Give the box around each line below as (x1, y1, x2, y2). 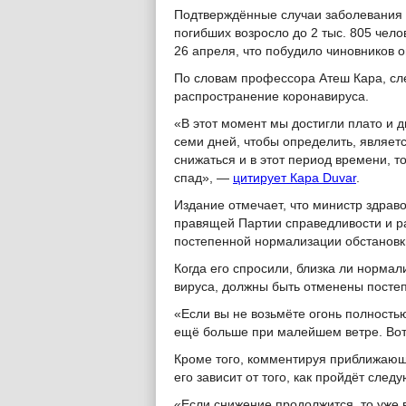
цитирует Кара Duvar (233, 171, 356, 185)
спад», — (174, 171, 233, 185)
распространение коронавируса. (174, 90, 369, 103)
